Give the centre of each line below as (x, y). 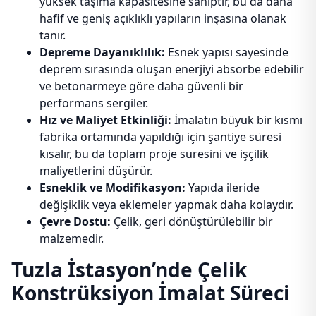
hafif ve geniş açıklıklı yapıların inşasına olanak (163, 18)
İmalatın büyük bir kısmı (237, 120)
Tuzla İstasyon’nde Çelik (129, 269)
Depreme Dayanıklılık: (102, 52)
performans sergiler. (94, 103)
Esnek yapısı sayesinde (227, 52)
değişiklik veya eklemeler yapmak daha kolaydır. (166, 205)
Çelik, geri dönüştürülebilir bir (192, 221)
